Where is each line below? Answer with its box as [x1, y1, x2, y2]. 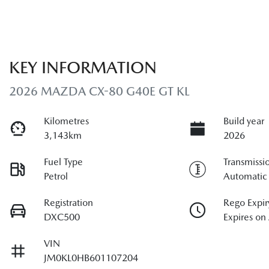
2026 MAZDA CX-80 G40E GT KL [9, 83, 190, 98]
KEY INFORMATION [9, 57, 157, 77]
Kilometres [44, 115, 89, 127]
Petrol [44, 170, 68, 182]
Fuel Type [44, 156, 83, 168]
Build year [223, 115, 265, 127]
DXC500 [44, 211, 80, 223]
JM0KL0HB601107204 [44, 252, 139, 264]
